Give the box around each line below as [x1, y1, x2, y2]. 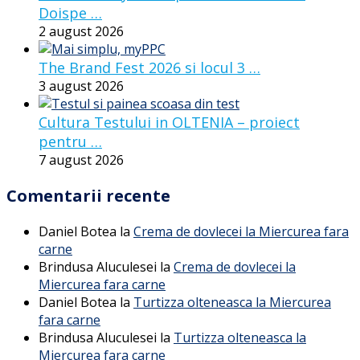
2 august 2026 [39, 22, 124, 40]
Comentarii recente [6, 184, 170, 207]
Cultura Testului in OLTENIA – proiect [39, 112, 300, 132]
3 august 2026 [39, 76, 124, 95]
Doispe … [39, 2, 102, 22]
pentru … [39, 131, 102, 151]
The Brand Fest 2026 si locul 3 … [39, 57, 260, 77]
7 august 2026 [39, 150, 124, 169]
